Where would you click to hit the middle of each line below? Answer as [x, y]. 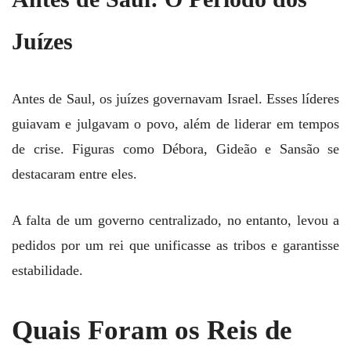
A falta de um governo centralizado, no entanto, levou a [175, 220]
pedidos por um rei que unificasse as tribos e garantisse [175, 245]
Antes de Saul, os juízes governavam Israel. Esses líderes [175, 98]
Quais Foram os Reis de [152, 331]
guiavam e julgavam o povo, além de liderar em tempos [175, 123]
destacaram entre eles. [74, 174]
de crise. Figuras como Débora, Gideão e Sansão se [175, 148]
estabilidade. [47, 270]
